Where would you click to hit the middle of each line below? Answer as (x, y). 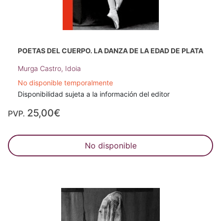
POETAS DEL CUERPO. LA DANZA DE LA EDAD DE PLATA (110, 51)
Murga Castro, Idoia (49, 68)
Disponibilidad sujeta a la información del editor (94, 94)
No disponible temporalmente (65, 83)
